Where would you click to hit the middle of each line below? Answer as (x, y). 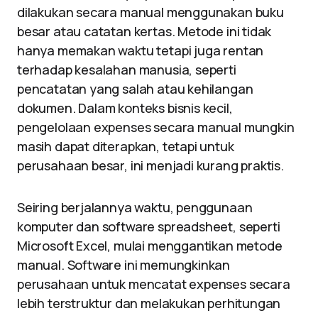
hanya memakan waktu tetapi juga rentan (141, 50)
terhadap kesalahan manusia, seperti (127, 70)
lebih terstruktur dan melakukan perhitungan (149, 303)
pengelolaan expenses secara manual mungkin (156, 127)
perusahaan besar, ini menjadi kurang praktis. (150, 165)
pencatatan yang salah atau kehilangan (135, 89)
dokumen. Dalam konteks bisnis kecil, (125, 108)
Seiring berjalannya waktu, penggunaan (135, 207)
